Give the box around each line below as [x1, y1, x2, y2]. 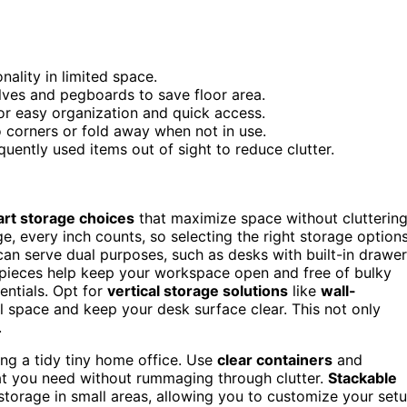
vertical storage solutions [107, 281, 288, 300]
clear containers [217, 350, 333, 369]
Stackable [328, 368, 397, 387]
